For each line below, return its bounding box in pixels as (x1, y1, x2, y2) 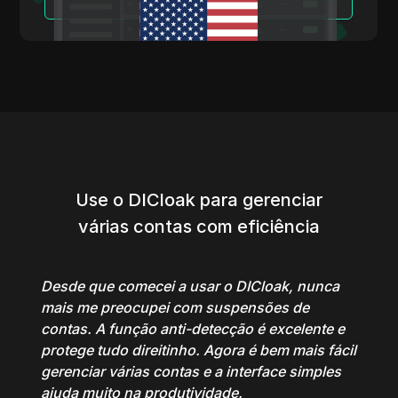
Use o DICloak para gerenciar (75, 189, 322, 211)
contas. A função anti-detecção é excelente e (41, 320, 346, 338)
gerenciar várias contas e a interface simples (41, 362, 342, 381)
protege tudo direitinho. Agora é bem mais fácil (41, 341, 357, 360)
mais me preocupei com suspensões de (41, 298, 310, 317)
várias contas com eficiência (77, 216, 320, 238)
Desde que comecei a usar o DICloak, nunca (41, 277, 340, 296)
